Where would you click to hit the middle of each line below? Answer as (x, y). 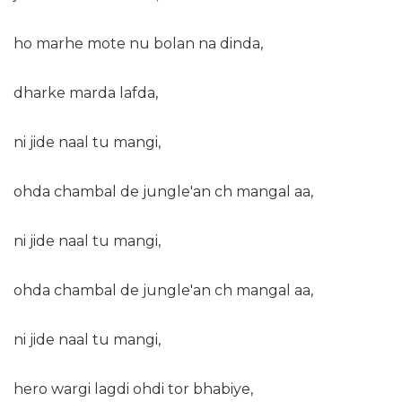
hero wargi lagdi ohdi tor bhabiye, (133, 389)
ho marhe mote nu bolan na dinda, (138, 44)
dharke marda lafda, (86, 93)
